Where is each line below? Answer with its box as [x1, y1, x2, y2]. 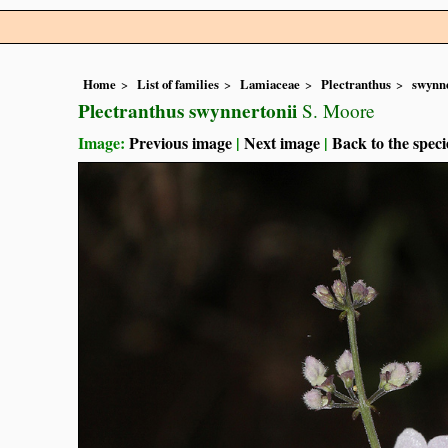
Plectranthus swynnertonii [78, 97, 297, 126]
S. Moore [297, 98, 375, 124]
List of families [137, 75, 219, 94]
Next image [244, 131, 320, 155]
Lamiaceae [240, 75, 300, 94]
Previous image [129, 131, 232, 155]
